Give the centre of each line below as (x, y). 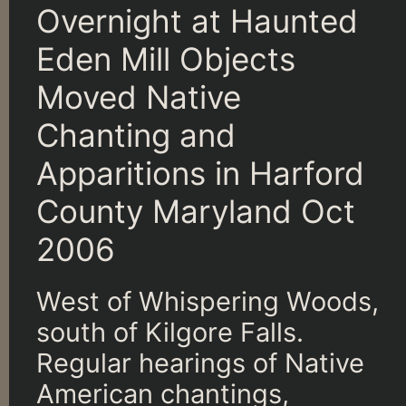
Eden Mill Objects (166, 58)
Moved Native (139, 97)
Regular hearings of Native (200, 362)
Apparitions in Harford (200, 173)
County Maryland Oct (196, 211)
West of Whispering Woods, (208, 301)
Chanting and (136, 135)
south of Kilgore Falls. (170, 332)
